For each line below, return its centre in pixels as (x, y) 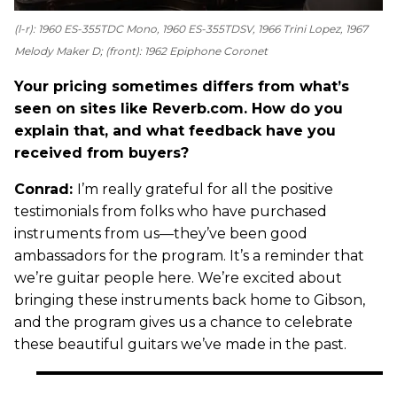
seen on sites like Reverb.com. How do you (179, 108)
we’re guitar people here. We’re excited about (178, 277)
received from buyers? (101, 152)
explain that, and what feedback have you (175, 130)
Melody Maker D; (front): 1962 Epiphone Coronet (141, 51)
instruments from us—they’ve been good (161, 233)
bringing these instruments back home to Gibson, (190, 300)
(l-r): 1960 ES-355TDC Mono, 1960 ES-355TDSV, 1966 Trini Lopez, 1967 (191, 28)
